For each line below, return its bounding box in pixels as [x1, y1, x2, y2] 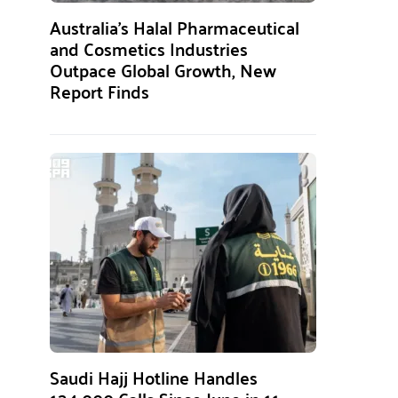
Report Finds [50, 75, 149, 107]
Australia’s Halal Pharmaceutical [50, 11, 299, 44]
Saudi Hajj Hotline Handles [50, 361, 258, 394]
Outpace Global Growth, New [50, 53, 276, 86]
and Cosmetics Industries [50, 32, 248, 65]
